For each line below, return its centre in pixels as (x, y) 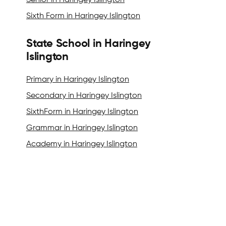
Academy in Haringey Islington (82, 145)
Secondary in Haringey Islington (84, 96)
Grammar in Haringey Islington (82, 128)
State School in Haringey (89, 44)
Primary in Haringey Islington (78, 80)
